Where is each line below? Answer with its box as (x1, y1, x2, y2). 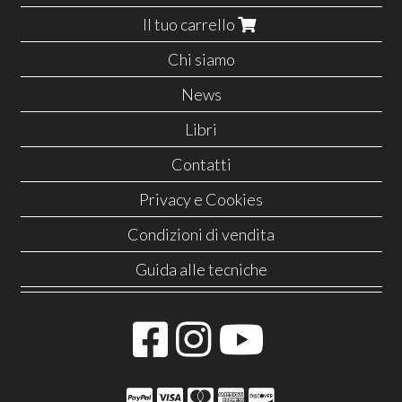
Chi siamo (167, 48, 235, 69)
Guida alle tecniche (135, 258, 267, 279)
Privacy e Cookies (139, 188, 263, 209)
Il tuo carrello (142, 13, 238, 34)
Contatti (170, 153, 232, 174)
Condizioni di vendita (127, 223, 275, 244)
